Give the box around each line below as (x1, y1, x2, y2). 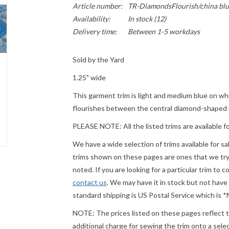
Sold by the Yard (72, 55, 124, 64)
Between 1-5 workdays (127, 27, 200, 36)
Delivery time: (72, 27, 117, 36)
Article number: (72, 2, 123, 10)
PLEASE (72, 122, 98, 130)
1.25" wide (72, 73, 106, 82)
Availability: (72, 14, 110, 23)
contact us (72, 178, 107, 187)
